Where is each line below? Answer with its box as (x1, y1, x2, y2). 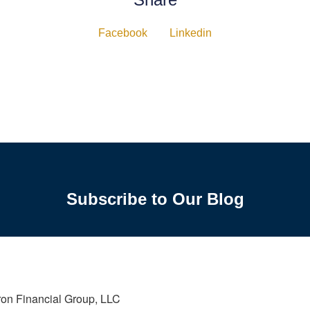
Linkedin (170, 27, 212, 39)
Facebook (98, 27, 147, 39)
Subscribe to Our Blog (66, 190, 244, 208)
